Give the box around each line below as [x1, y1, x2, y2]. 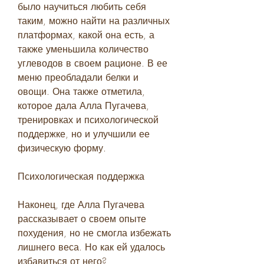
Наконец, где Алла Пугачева [18, 197, 144, 211]
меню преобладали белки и [18, 70, 138, 84]
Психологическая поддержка [18, 169, 144, 183]
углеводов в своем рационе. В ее [18, 56, 167, 70]
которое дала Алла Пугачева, [18, 98, 149, 112]
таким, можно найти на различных [18, 14, 170, 27]
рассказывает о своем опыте [18, 212, 146, 225]
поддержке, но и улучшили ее [18, 127, 150, 140]
